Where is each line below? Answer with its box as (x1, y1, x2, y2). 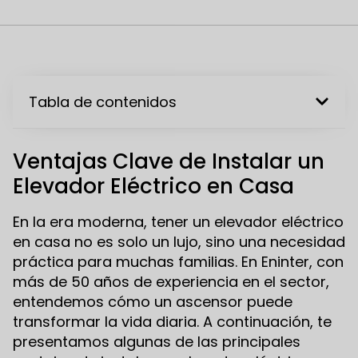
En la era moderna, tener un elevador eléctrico (13, 211, 344, 232)
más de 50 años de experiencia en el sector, (13, 271, 329, 292)
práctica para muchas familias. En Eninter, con (13, 251, 344, 272)
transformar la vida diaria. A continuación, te (13, 311, 332, 332)
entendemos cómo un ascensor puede (13, 291, 292, 312)
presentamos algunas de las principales (13, 331, 300, 352)
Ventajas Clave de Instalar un (13, 146, 324, 176)
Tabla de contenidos (29, 91, 177, 112)
